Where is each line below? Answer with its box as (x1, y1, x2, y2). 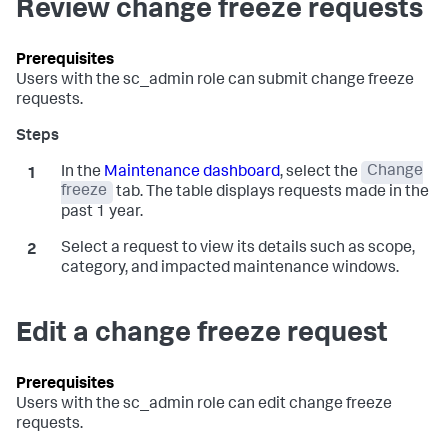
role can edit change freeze (194, 396, 392, 413)
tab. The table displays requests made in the (113, 184, 430, 201)
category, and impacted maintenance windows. (60, 260, 399, 277)
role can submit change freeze (194, 72, 414, 89)
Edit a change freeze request (16, 320, 388, 349)
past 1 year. (60, 204, 143, 221)
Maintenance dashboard (103, 164, 280, 181)
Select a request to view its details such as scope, (60, 240, 415, 257)
